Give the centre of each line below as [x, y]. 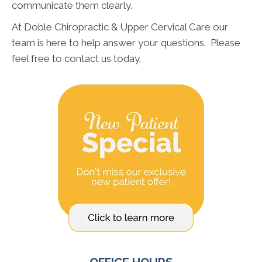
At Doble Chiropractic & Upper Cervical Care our [120, 27]
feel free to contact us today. [76, 58]
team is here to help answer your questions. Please [126, 42]
